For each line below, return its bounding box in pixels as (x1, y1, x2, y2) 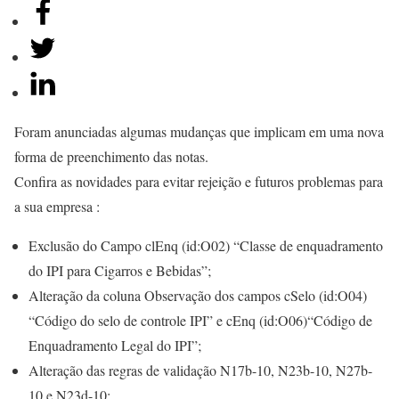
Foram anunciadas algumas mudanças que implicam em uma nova (14, 122, 384, 141)
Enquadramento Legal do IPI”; (28, 336, 201, 354)
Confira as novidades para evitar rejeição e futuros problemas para (14, 172, 383, 191)
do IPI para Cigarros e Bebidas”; (28, 261, 211, 280)
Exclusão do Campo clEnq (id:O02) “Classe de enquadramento (28, 236, 383, 255)
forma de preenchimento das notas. (14, 147, 208, 166)
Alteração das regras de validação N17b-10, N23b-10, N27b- (28, 361, 372, 379)
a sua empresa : (14, 197, 100, 216)
